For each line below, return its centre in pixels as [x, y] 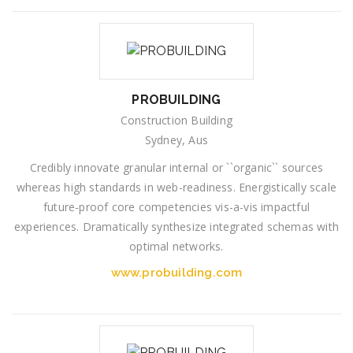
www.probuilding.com [176, 272]
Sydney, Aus [176, 139]
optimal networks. [176, 246]
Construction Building [176, 120]
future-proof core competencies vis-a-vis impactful [176, 206]
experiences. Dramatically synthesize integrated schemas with [176, 226]
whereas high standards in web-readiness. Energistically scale [176, 187]
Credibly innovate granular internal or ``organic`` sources [176, 167]
